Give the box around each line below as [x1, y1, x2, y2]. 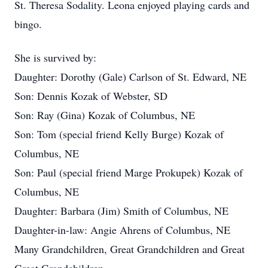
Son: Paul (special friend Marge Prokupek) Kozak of [14, 165, 243, 179]
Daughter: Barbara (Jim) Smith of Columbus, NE [14, 203, 229, 218]
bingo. [14, 17, 42, 31]
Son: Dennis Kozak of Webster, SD [14, 89, 167, 103]
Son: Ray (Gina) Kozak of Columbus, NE [14, 108, 195, 122]
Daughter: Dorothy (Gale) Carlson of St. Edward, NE [14, 69, 246, 84]
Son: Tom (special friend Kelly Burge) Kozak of [14, 127, 224, 141]
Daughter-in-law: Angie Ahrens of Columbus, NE [14, 223, 230, 237]
